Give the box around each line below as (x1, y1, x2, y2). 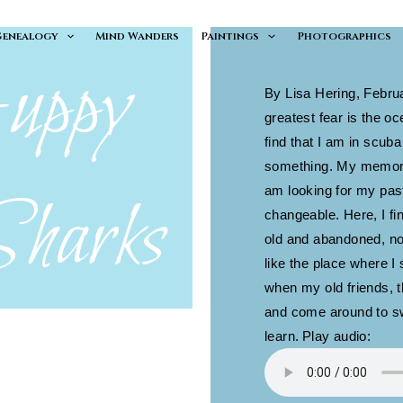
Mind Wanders (95, 29, 180, 43)
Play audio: (301, 328, 372, 344)
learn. (264, 328, 300, 344)
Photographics (296, 29, 391, 43)
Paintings (201, 29, 260, 43)
